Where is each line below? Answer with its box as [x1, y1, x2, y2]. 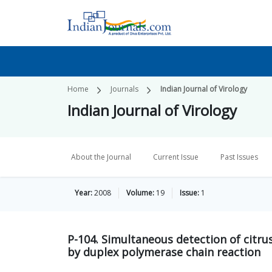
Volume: [126, 188, 154, 198]
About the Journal [71, 152, 131, 162]
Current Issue [153, 152, 199, 162]
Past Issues [220, 152, 258, 162]
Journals [110, 84, 138, 94]
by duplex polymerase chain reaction [67, 245, 260, 259]
